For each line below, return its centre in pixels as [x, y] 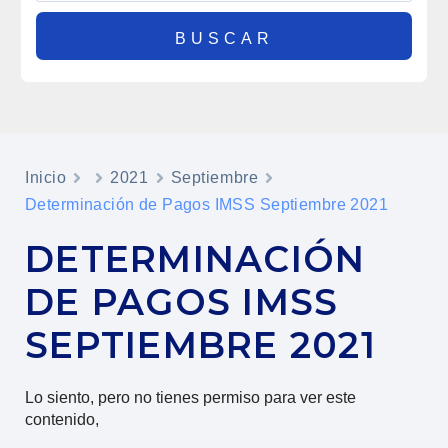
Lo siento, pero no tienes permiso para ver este [190, 398]
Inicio [46, 178]
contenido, [62, 420]
